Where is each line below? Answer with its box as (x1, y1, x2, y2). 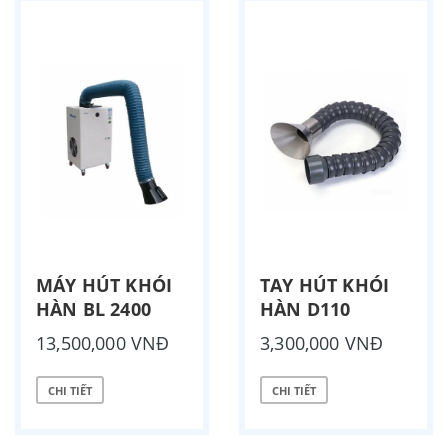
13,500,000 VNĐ (36, 331, 170, 356)
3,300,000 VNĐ (260, 331, 384, 356)
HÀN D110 (260, 297, 351, 322)
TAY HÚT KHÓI (260, 273, 390, 298)
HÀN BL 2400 (36, 297, 151, 322)
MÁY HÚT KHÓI (36, 273, 173, 298)
